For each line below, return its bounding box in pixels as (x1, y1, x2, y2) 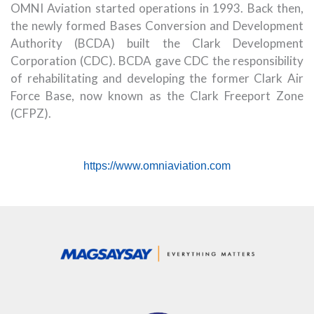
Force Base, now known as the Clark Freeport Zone (11, 88, 303, 103)
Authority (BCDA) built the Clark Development (11, 35, 303, 50)
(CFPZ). (11, 105, 51, 121)
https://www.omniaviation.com (83, 159, 231, 172)
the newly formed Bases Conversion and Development (11, 18, 303, 33)
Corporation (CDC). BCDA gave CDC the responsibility (11, 53, 303, 68)
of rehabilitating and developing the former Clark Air (11, 70, 303, 86)
